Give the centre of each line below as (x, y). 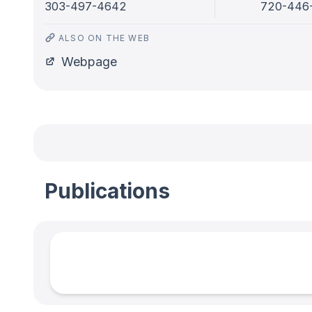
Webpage (89, 62)
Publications (107, 191)
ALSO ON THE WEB (104, 38)
